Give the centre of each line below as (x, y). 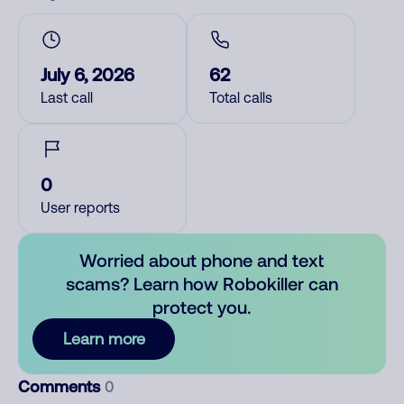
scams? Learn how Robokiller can (202, 283)
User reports (80, 207)
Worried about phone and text (202, 260)
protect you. (202, 307)
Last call (67, 97)
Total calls (241, 97)
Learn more (104, 339)
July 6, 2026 (87, 74)
